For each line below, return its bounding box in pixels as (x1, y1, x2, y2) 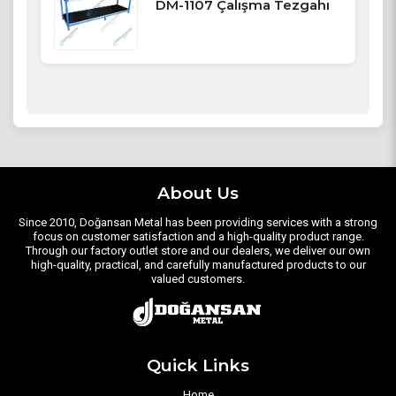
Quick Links (147, 355, 249, 377)
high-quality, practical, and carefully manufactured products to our (30, 258, 366, 272)
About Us (157, 183, 239, 204)
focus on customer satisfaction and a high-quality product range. (32, 230, 364, 244)
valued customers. (151, 272, 245, 286)
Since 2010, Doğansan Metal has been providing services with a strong (19, 216, 377, 230)
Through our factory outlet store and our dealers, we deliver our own (26, 244, 370, 258)
